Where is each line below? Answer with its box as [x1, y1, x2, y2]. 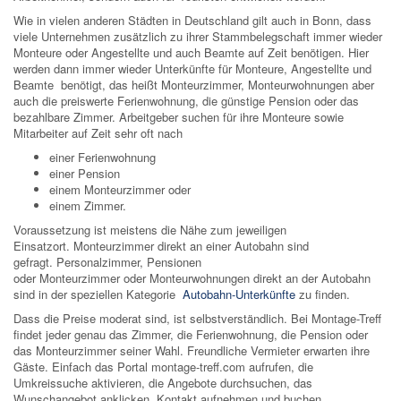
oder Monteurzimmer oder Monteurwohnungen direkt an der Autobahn [13, 269, 371, 287]
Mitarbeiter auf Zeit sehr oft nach [13, 124, 183, 142]
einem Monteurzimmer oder [49, 181, 191, 199]
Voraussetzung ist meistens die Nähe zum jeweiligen [13, 221, 286, 239]
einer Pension [49, 165, 120, 183]
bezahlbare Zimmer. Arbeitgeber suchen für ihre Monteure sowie [13, 108, 344, 126]
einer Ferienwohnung [49, 149, 156, 166]
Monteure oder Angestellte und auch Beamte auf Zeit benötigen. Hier [13, 44, 369, 62]
